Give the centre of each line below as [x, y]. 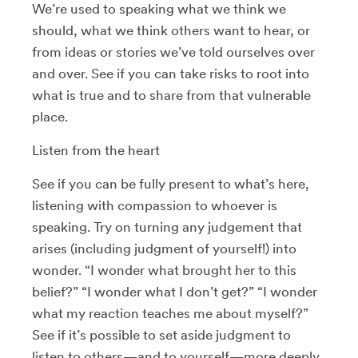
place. [50, 117]
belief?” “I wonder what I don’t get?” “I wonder [175, 292]
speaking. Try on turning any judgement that [167, 227]
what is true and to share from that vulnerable [171, 95]
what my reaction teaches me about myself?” [170, 313]
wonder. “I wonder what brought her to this [164, 270]
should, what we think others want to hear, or [171, 30]
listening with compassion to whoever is [155, 205]
